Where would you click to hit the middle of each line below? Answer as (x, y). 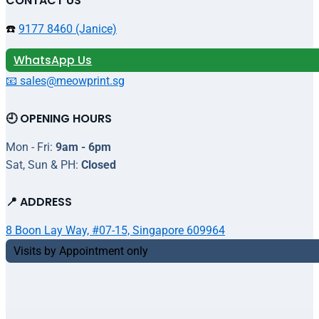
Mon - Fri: (31, 147)
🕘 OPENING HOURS (59, 118)
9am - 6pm (83, 147)
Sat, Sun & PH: (43, 164)
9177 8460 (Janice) (68, 29)
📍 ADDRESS (39, 202)
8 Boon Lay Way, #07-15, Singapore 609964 (115, 230)
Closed (99, 164)
